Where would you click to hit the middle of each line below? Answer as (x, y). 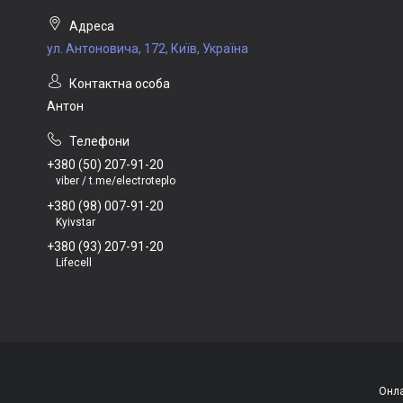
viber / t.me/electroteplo (116, 180)
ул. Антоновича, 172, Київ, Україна (148, 49)
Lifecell (74, 263)
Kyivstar (76, 222)
